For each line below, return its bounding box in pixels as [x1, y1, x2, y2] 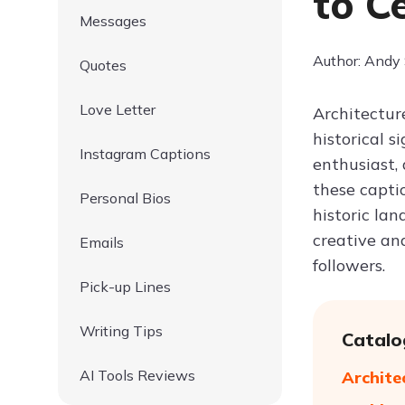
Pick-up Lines [80, 278, 171, 296]
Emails [80, 233, 124, 251]
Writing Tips [80, 322, 163, 340]
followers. [313, 255, 385, 276]
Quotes [80, 56, 127, 74]
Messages [80, 12, 146, 30]
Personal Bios [80, 189, 171, 207]
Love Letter [80, 100, 155, 118]
